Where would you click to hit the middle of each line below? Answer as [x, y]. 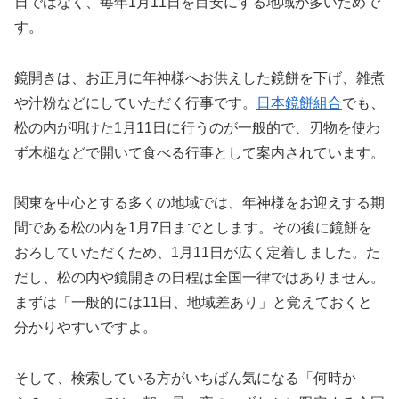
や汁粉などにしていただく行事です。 [135, 102]
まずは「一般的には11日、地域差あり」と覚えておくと [193, 303]
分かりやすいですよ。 [85, 328]
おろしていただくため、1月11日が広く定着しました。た [197, 253]
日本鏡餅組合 [299, 102]
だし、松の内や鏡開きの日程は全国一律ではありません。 [199, 278]
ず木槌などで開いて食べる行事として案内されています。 [199, 152]
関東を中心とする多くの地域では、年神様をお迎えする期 [199, 203]
